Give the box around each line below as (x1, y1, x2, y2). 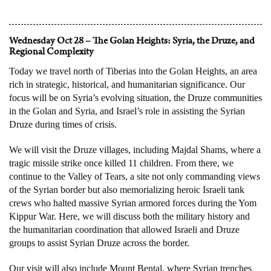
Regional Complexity (9, 47, 94, 58)
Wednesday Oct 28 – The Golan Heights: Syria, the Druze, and (9, 36, 255, 47)
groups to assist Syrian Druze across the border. (9, 237, 189, 248)
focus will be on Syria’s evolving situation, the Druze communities (9, 92, 262, 103)
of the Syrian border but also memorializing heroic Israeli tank (9, 184, 244, 195)
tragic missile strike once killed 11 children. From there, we (9, 157, 233, 168)
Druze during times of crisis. (9, 119, 117, 129)
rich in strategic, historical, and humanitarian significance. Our (9, 79, 245, 90)
